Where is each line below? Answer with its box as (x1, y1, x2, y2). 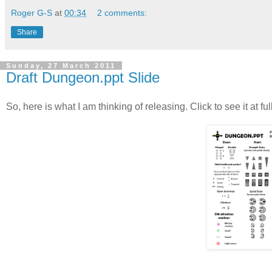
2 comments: (97, 7, 148, 18)
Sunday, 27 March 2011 (6, 61, 116, 69)
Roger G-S (11, 7, 52, 18)
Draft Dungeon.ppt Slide (6, 69, 160, 86)
